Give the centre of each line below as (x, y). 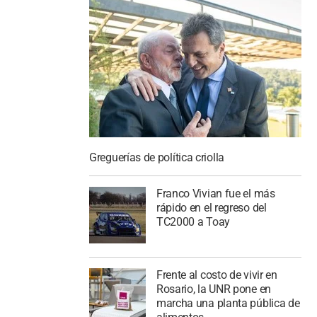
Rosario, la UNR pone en (213, 289)
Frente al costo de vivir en (217, 275)
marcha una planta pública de (228, 303)
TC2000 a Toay (193, 221)
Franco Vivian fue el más (215, 193)
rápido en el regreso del (211, 207)
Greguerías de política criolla (157, 158)
